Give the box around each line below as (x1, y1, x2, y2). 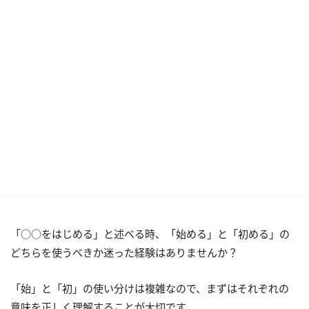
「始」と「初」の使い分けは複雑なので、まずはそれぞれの (10, 281, 289, 295)
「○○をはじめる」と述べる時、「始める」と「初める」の (10, 227, 290, 241)
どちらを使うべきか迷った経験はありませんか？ (10, 246, 238, 259)
